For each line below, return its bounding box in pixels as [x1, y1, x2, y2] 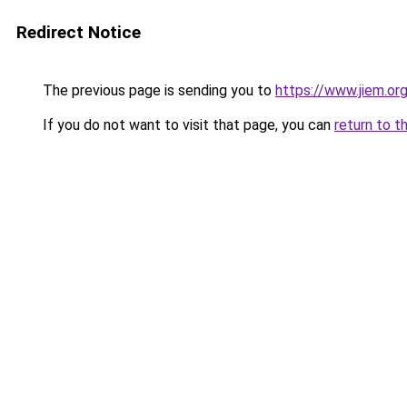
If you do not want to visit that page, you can [39, 116, 334, 134]
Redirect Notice [16, 22, 141, 43]
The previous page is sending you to [39, 82, 275, 99]
